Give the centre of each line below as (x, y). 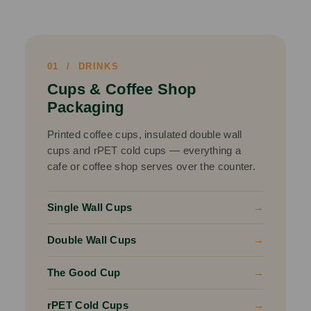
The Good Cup (84, 273)
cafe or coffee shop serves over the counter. (151, 167)
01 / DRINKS (83, 67)
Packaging (85, 108)
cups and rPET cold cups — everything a (144, 151)
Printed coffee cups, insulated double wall (144, 135)
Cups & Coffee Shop (121, 90)
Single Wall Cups (90, 208)
